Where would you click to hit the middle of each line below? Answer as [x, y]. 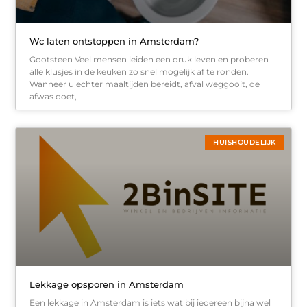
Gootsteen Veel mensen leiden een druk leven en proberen [149, 60]
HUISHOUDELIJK [245, 143]
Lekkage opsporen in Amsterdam [107, 284]
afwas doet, [53, 97]
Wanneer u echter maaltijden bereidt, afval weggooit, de [145, 84]
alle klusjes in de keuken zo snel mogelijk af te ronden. [139, 72]
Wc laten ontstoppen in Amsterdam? [114, 41]
